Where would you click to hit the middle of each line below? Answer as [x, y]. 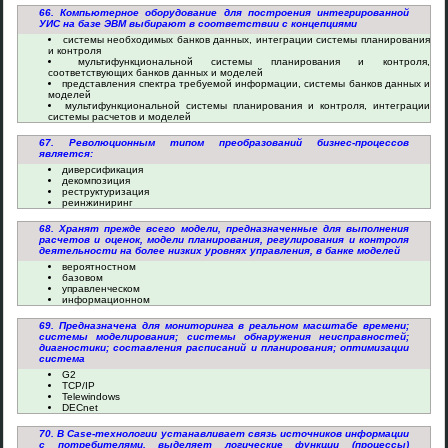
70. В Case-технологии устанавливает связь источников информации [224, 433]
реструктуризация [105, 191]
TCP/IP [78, 385]
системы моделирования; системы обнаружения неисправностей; [224, 336]
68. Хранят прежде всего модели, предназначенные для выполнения [224, 228]
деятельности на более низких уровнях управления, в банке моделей [219, 250]
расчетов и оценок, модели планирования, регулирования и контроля [224, 239]
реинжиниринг [97, 202]
